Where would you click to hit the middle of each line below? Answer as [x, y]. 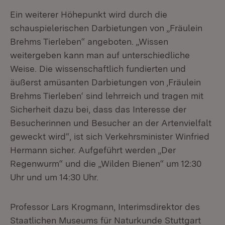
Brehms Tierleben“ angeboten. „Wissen [89, 41]
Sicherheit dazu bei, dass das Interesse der [98, 109]
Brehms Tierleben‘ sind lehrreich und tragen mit [107, 96]
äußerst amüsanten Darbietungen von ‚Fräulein [105, 82]
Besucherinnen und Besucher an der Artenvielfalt [111, 123]
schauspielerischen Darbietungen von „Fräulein [106, 28]
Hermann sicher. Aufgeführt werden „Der [93, 150]
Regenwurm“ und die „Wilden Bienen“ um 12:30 [106, 163]
